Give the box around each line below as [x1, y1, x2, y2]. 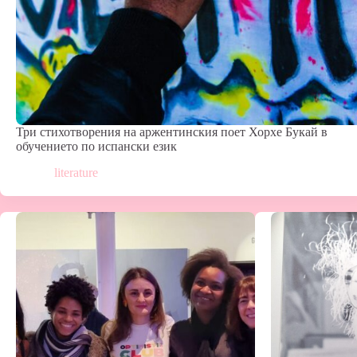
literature [54, 166, 98, 180]
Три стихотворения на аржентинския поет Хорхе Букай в [16, 125, 328, 139]
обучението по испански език [16, 139, 177, 154]
